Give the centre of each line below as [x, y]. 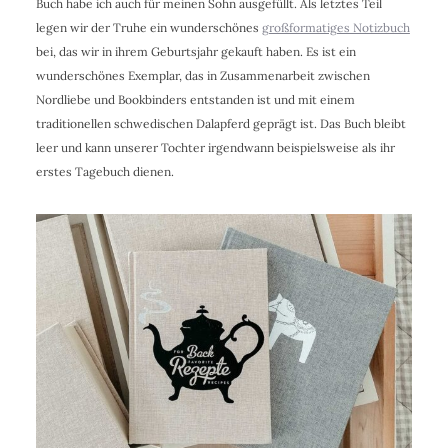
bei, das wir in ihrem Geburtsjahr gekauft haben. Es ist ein [195, 51]
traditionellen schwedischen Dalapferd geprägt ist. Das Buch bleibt [220, 123]
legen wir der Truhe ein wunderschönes [148, 27]
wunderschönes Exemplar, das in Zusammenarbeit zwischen [202, 75]
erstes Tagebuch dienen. [104, 171]
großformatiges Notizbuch [335, 27]
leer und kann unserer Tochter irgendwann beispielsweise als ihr [215, 147]
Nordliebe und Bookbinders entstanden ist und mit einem [195, 99]
